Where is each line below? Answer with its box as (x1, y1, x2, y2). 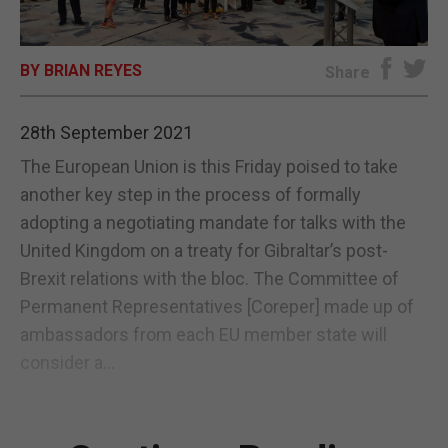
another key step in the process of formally (20, 183, 361, 205)
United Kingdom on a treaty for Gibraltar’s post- (20, 239, 388, 261)
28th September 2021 (20, 121, 193, 143)
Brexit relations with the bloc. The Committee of (20, 267, 399, 289)
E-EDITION (185, 26, 263, 47)
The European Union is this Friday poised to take (20, 155, 398, 177)
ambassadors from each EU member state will (20, 323, 387, 345)
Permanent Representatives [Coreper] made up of (20, 295, 414, 317)
